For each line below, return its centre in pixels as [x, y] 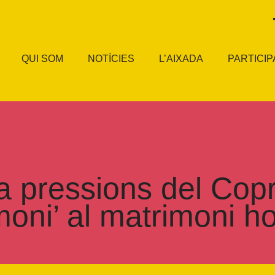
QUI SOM [43, 59]
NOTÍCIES [111, 59]
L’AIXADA [181, 59]
